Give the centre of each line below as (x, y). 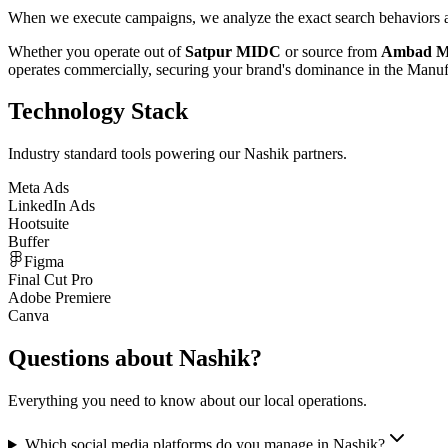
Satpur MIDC (233, 51)
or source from (331, 51)
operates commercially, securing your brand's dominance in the (207, 69)
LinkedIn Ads (51, 206)
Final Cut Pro (50, 280)
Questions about (93, 358)
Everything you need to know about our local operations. (187, 401)
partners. (318, 154)
